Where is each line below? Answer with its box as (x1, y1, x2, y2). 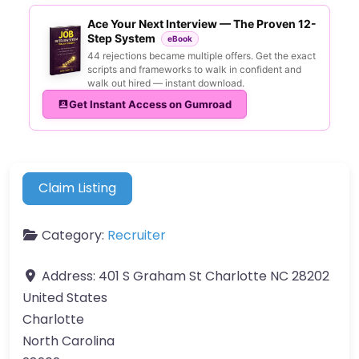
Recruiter (107, 225, 166, 244)
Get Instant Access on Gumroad (69, 97, 232, 111)
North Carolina (22, 331, 115, 350)
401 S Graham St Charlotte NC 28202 (99, 266, 329, 285)
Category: (42, 225, 107, 244)
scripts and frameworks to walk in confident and (87, 63, 301, 76)
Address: (42, 266, 99, 285)
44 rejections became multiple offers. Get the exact (87, 50, 316, 63)
